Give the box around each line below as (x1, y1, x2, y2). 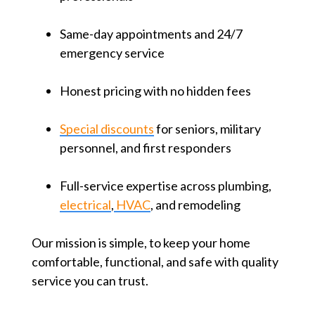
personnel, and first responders (59, 139, 231, 155)
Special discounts (59, 120, 154, 136)
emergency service (59, 44, 165, 60)
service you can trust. (31, 272, 148, 288)
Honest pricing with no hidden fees (59, 82, 251, 98)
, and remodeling (150, 196, 240, 212)
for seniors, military (153, 120, 261, 136)
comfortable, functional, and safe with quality (31, 253, 278, 269)
